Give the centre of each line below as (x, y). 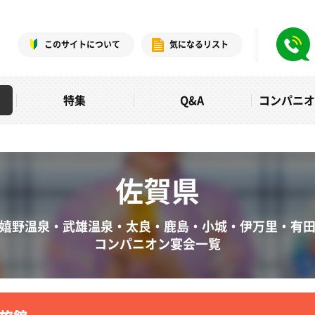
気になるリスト (199, 44)
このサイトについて (82, 44)
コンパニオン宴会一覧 (157, 244)
